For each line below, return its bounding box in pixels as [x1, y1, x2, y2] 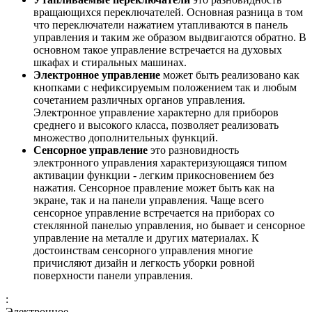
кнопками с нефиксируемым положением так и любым [33, 81, 297, 94]
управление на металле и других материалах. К [33, 232, 259, 244]
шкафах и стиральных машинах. [33, 56, 187, 69]
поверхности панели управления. [33, 270, 193, 282]
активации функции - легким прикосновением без [33, 169, 274, 182]
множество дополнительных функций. [33, 132, 218, 144]
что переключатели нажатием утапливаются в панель [33, 19, 288, 31]
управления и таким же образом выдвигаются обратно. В [33, 31, 306, 44]
